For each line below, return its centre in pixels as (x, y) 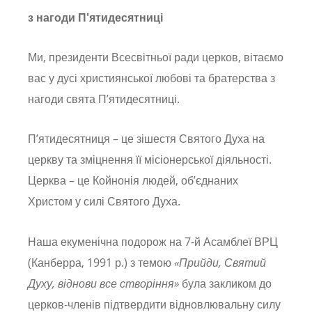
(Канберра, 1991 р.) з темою (101, 262)
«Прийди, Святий (220, 262)
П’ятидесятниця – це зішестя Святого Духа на (146, 139)
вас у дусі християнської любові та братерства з (151, 78)
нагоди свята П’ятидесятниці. (104, 99)
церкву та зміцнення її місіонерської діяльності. (150, 160)
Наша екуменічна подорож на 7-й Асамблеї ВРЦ (153, 241)
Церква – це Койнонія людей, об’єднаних (133, 181)
